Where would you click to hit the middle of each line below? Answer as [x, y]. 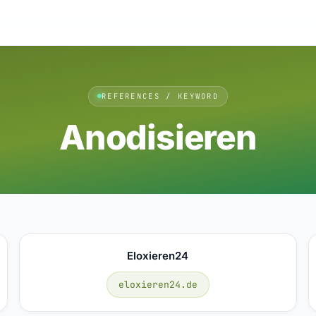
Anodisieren [158, 137]
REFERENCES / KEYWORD [160, 96]
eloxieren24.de [158, 284]
